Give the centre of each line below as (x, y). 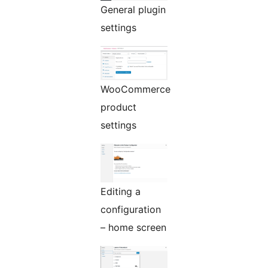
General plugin (133, 10)
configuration (131, 210)
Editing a (121, 192)
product (118, 107)
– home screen (133, 228)
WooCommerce (135, 89)
